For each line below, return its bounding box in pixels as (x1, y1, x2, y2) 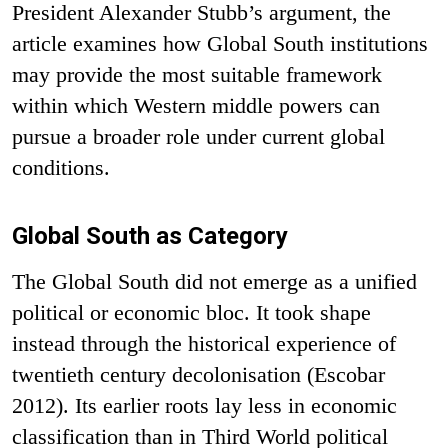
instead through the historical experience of (12, 330, 396, 356)
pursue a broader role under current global (12, 123, 385, 149)
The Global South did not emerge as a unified (12, 268, 417, 294)
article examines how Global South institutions (12, 30, 428, 56)
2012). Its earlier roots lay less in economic (12, 392, 397, 418)
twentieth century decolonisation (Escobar (12, 361, 385, 387)
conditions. (12, 154, 116, 180)
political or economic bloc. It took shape (12, 299, 371, 325)
